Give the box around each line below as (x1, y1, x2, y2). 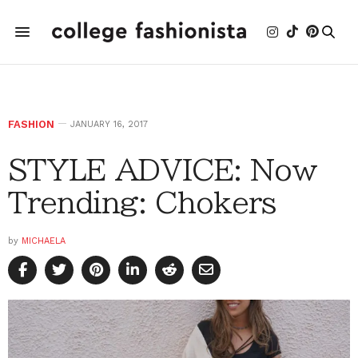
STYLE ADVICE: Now (8, 155, 317, 184)
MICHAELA (22, 236, 66, 246)
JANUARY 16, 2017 (70, 119, 148, 129)
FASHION (8, 118, 54, 130)
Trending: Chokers (8, 188, 276, 217)
